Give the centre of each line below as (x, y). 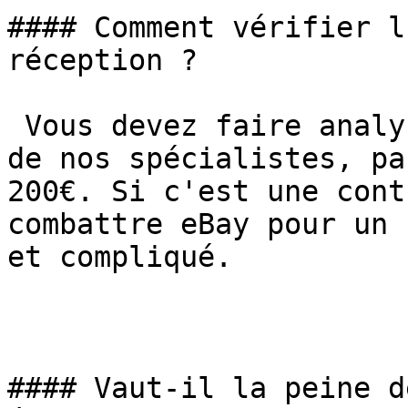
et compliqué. (120, 257)
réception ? (102, 60)
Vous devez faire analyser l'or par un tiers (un (16, 126)
